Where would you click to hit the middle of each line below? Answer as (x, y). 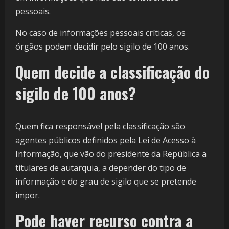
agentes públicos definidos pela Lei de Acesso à (106, 140)
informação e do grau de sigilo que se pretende (106, 182)
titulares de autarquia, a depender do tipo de (101, 168)
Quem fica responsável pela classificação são (100, 127)
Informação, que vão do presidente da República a (111, 154)
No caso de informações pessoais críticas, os (100, 33)
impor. (28, 196)
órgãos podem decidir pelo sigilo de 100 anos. (104, 47)
